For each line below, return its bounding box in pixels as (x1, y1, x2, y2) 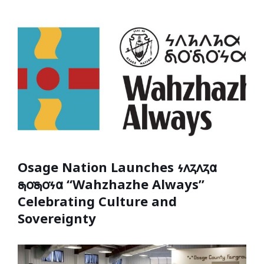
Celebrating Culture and (18, 192, 177, 210)
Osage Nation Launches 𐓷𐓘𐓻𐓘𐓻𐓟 (18, 158, 217, 176)
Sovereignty (18, 209, 96, 227)
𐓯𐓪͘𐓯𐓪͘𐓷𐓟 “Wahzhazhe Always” (18, 175, 204, 193)
